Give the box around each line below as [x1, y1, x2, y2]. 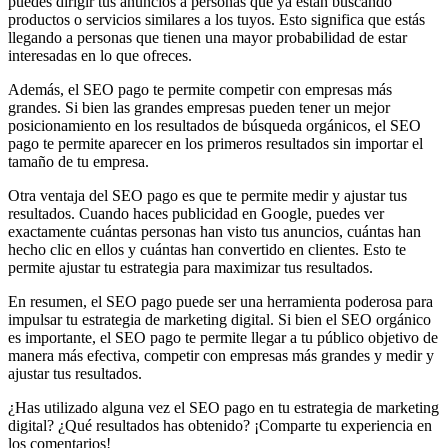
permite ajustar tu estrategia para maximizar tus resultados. [8, 259, 373, 277]
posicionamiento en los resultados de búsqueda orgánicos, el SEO [8, 117, 421, 135]
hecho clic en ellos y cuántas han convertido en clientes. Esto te [8, 241, 406, 259]
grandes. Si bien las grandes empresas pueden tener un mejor [8, 99, 390, 117]
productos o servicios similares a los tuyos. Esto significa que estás [8, 11, 425, 29]
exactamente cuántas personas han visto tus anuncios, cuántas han [8, 223, 421, 241]
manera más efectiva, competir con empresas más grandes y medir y [8, 347, 434, 365]
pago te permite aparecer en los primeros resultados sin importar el [8, 135, 423, 153]
